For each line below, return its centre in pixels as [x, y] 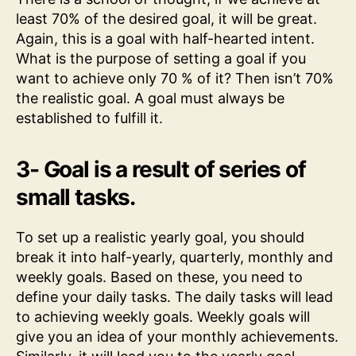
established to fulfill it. [89, 118]
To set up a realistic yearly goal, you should [160, 237]
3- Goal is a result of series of [161, 169]
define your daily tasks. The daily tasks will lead [174, 296]
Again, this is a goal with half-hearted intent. [165, 38]
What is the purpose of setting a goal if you [161, 58]
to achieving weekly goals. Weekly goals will [163, 316]
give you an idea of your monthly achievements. [177, 336]
